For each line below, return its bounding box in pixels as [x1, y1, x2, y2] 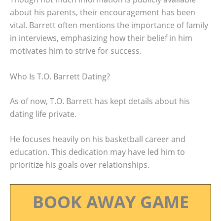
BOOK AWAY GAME [32, 190, 189, 213]
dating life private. [10, 108, 76, 119]
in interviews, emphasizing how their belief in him [10, 33, 192, 44]
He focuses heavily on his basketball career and [10, 134, 185, 145]
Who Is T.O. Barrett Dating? [10, 71, 110, 82]
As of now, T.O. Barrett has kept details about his [10, 95, 190, 107]
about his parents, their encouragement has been [10, 7, 195, 18]
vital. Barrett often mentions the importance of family [10, 20, 208, 31]
